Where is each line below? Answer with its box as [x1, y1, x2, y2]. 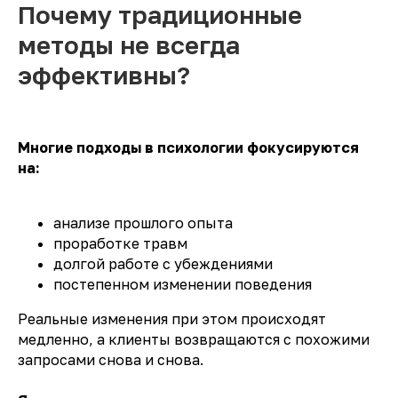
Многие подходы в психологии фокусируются [18, 139, 359, 157]
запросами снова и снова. [18, 351, 203, 370]
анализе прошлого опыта [53, 214, 233, 233]
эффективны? [18, 60, 190, 91]
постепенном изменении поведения [53, 275, 312, 294]
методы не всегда [18, 30, 240, 60]
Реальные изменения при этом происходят [18, 310, 326, 329]
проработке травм [53, 235, 187, 253]
